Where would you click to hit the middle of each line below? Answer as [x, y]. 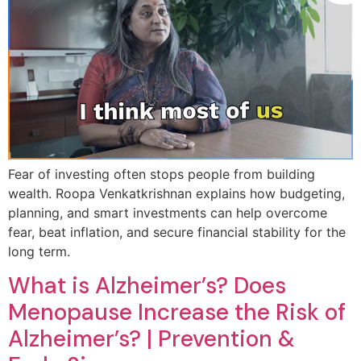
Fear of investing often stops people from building [162, 174]
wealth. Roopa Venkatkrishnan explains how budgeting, [176, 193]
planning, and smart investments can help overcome [168, 212]
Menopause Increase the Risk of [177, 313]
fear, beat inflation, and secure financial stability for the [177, 232]
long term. [39, 251]
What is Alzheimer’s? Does [147, 286]
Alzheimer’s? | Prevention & [151, 339]
